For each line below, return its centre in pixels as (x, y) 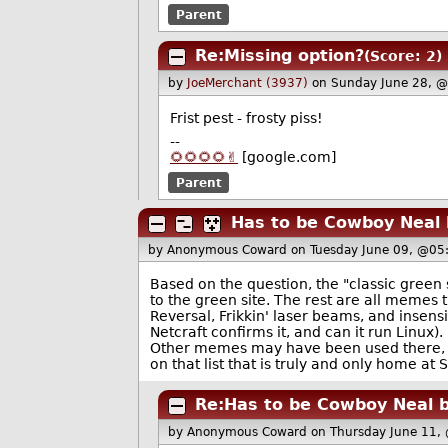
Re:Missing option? (279, 56)
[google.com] (286, 156)
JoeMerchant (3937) (248, 82)
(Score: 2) (402, 56)
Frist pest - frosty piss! (246, 117)
